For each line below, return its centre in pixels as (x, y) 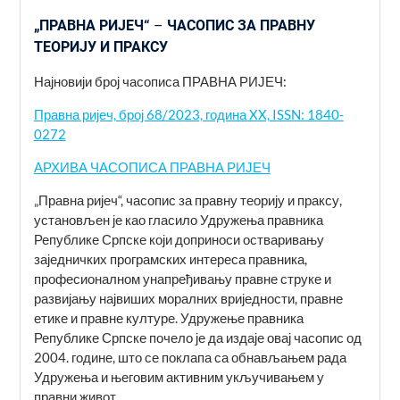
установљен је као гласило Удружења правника (178, 219)
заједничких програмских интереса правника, (170, 258)
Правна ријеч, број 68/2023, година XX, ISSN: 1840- (188, 114)
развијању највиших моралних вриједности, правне (188, 298)
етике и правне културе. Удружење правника (168, 317)
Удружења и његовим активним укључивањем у (179, 376)
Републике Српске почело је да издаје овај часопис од (197, 337)
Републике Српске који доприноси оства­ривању (179, 239)
